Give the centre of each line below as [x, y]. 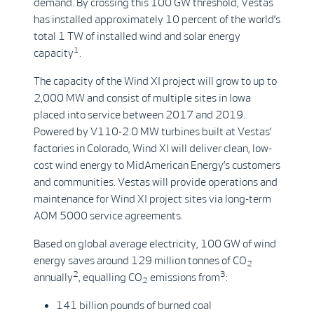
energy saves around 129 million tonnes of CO [140, 260]
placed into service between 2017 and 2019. [139, 115]
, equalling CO [110, 277]
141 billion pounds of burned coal [134, 305]
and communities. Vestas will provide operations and [156, 182]
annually [53, 277]
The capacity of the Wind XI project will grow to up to [155, 81]
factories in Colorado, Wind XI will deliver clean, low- [153, 148]
